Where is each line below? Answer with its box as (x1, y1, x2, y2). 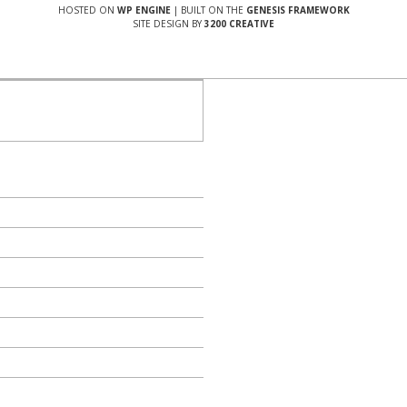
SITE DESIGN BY (133, 17, 204, 31)
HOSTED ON (57, 4, 117, 17)
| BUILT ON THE (170, 4, 246, 17)
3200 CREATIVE (204, 17, 274, 31)
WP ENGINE (116, 4, 171, 17)
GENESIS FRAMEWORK (245, 4, 350, 17)
